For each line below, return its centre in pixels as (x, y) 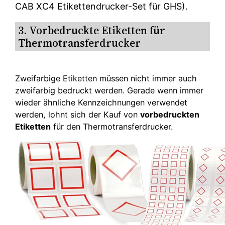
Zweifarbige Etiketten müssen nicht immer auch (106, 79)
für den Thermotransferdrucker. (112, 127)
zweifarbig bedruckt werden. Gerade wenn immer (109, 91)
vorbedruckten (170, 115)
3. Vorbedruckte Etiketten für (92, 31)
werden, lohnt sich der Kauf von (78, 115)
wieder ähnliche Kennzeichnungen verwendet (101, 103)
